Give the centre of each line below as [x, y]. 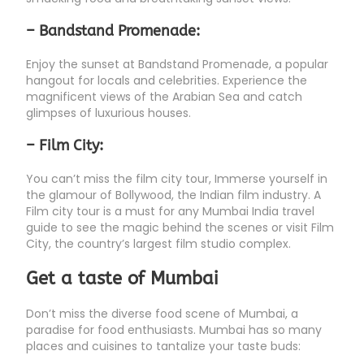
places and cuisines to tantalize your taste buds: [163, 347]
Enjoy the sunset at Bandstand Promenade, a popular [177, 65]
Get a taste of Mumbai [122, 279]
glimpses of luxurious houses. [108, 113]
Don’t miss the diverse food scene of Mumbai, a [162, 314]
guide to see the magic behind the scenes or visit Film [180, 228]
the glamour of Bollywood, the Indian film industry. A [173, 195]
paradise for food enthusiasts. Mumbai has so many [174, 330]
